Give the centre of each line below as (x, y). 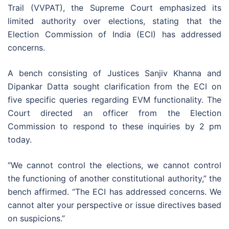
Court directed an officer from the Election (114, 113)
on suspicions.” (36, 219)
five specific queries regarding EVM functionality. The (114, 100)
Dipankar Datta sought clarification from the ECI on (114, 87)
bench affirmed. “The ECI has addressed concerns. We (114, 192)
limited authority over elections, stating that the (114, 21)
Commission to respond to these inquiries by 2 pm (114, 127)
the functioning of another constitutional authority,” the (114, 179)
